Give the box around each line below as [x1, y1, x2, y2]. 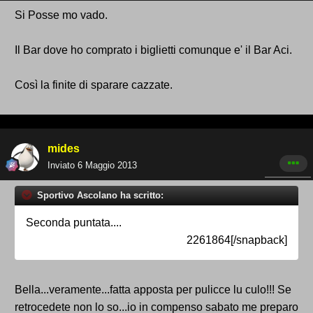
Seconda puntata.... [26, 217, 122, 229]
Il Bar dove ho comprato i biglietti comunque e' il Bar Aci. [15, 44, 292, 57]
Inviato [48, 160, 78, 171]
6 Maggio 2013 [78, 160, 137, 171]
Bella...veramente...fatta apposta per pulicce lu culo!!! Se [15, 284, 291, 296]
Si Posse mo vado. [15, 9, 108, 22]
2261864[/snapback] [187, 234, 287, 247]
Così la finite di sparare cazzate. [15, 79, 173, 92]
